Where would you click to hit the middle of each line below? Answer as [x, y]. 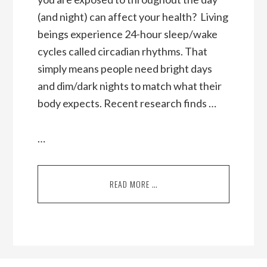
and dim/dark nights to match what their [129, 86]
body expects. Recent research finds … [127, 103]
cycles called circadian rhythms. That [122, 52]
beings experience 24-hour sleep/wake [127, 34]
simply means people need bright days [125, 69]
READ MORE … [133, 184]
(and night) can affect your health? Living [133, 17]
